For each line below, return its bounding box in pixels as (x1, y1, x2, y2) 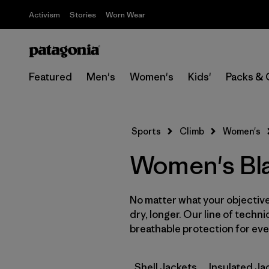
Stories (70, 10, 96, 20)
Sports (131, 125, 161, 137)
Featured (29, 70, 72, 83)
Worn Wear (106, 10, 145, 20)
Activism (29, 10, 60, 20)
